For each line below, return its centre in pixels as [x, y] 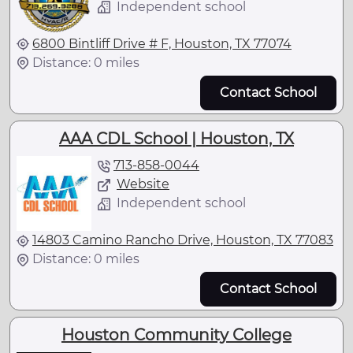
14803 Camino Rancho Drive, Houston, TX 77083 [183, 240]
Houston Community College [176, 335]
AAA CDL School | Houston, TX [176, 139]
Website [143, 184]
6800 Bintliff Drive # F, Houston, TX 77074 [162, 43]
